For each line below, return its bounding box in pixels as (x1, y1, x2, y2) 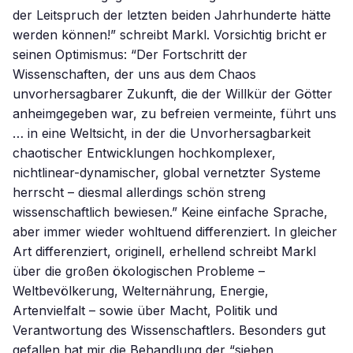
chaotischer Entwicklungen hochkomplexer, (13, 145, 276, 161)
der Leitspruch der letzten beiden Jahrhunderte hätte (13, 7, 331, 23)
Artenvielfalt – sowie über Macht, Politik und (13, 303, 277, 318)
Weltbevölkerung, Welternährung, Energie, (13, 283, 269, 299)
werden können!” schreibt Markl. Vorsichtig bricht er (13, 27, 327, 43)
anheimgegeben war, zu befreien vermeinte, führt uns (13, 106, 336, 121)
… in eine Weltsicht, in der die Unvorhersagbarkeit (13, 125, 310, 141)
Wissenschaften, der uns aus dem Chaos (13, 66, 256, 82)
